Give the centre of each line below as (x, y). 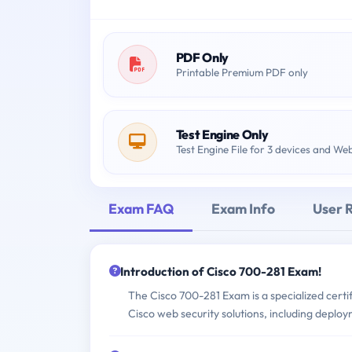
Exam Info (243, 208)
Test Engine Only (222, 135)
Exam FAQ (141, 208)
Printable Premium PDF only (242, 72)
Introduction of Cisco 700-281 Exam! (221, 272)
